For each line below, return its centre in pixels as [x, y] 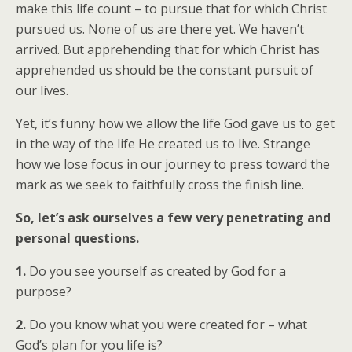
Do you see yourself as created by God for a [156, 271]
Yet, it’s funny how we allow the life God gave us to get [175, 123]
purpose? [44, 291]
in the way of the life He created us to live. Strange [163, 144]
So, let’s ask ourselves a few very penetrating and [173, 218]
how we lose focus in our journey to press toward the [173, 164]
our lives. [42, 90]
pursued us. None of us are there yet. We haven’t [160, 29]
